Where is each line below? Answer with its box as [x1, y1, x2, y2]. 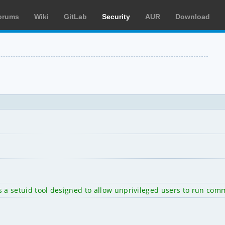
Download [175, 13, 210, 21]
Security [102, 13, 130, 21]
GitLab [64, 13, 87, 21]
